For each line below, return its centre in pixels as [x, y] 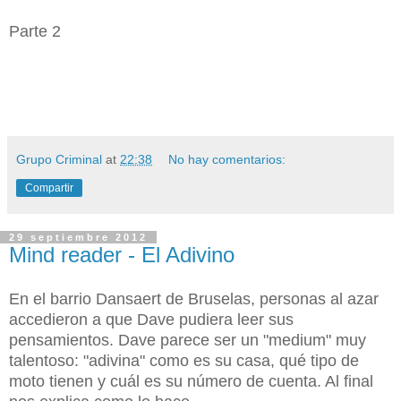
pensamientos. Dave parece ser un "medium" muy [188, 340]
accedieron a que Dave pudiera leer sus [151, 319]
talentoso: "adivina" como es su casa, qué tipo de [184, 360]
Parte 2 [35, 31]
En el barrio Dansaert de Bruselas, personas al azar [194, 299]
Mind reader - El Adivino [122, 254]
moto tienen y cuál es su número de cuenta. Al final [191, 381]
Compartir [49, 188]
